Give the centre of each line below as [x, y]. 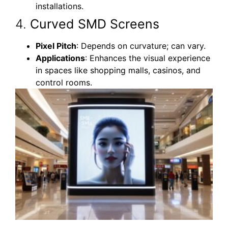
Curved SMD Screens [95, 24]
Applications [60, 58]
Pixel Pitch [56, 46]
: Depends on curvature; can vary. [141, 46]
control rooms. [64, 82]
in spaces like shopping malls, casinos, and [118, 70]
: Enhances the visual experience [148, 58]
